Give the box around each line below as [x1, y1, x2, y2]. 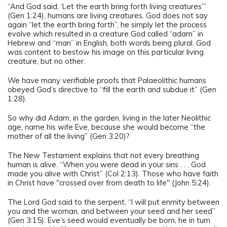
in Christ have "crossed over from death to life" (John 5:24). [8, 177, 211, 187]
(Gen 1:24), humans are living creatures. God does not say [8, 10, 208, 20]
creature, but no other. [8, 56, 85, 66]
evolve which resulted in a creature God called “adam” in [8, 28, 203, 39]
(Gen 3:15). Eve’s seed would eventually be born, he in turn [8, 215, 210, 225]
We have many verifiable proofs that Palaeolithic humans [8, 75, 206, 85]
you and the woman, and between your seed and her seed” [8, 206, 215, 216]
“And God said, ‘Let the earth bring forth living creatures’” [8, 1, 206, 11]
